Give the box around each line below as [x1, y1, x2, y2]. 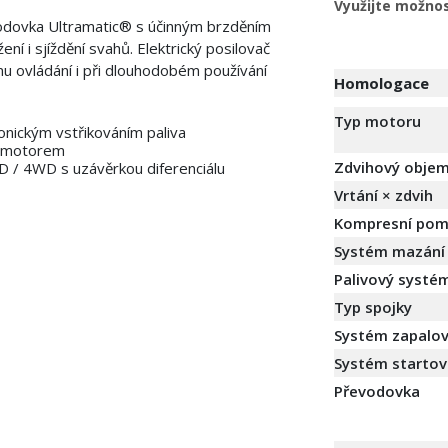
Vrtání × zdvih [334, 185, 433, 206]
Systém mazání [334, 241, 445, 262]
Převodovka [334, 381, 420, 402]
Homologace [334, 73, 429, 94]
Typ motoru [334, 111, 421, 132]
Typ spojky [334, 297, 412, 318]
